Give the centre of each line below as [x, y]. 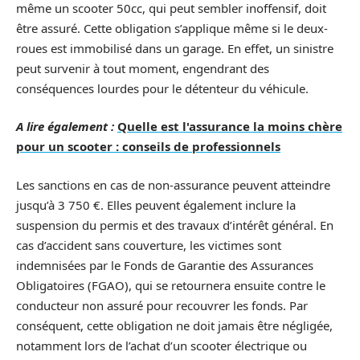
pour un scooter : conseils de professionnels [148, 147]
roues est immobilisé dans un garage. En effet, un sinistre [175, 48]
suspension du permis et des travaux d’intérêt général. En [175, 225]
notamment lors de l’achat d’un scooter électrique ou [162, 345]
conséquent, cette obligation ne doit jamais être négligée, [174, 325]
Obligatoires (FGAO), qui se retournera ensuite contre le [171, 285]
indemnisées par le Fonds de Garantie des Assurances [165, 265]
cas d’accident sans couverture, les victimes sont [149, 245]
